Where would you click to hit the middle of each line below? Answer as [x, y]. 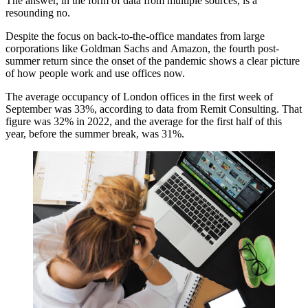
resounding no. [38, 13]
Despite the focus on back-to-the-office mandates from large [135, 36]
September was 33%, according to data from [103, 109]
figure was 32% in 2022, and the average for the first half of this [144, 121]
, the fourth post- [243, 48]
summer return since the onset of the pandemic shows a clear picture [153, 61]
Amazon [189, 48]
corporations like [43, 48]
